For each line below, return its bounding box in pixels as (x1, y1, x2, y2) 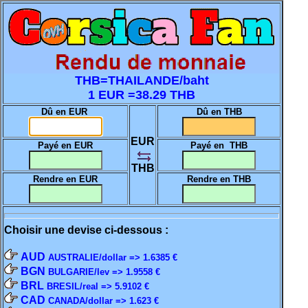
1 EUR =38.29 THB (88, 88, 195, 102)
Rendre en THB (187, 174, 251, 184)
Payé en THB (190, 140, 247, 151)
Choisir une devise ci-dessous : (4, 224, 168, 236)
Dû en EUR (41, 107, 90, 117)
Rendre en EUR (33, 174, 98, 184)
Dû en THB (196, 107, 242, 117)
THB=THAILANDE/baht (74, 74, 209, 87)
